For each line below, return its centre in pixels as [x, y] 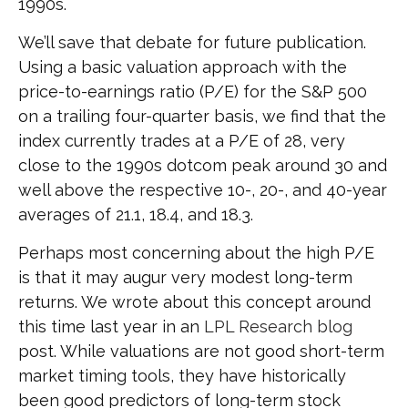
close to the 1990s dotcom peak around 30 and [203, 166]
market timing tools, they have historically [182, 376]
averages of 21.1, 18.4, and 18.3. [136, 215]
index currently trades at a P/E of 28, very [182, 141]
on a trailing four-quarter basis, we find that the [202, 117]
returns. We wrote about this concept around [194, 302]
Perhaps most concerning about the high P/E [196, 253]
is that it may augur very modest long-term [185, 278]
